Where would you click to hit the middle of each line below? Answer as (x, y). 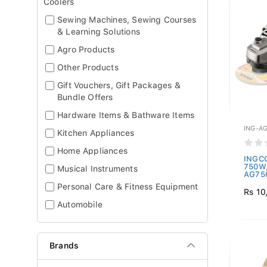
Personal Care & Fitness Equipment (128, 187)
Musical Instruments (97, 169)
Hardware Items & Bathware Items (126, 115)
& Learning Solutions (99, 32)
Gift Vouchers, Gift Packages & (119, 85)
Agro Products (86, 49)
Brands (64, 246)
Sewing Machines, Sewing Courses (127, 20)
